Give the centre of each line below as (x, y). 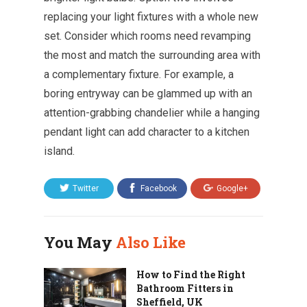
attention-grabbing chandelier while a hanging (152, 112)
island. (59, 151)
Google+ (232, 188)
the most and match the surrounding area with (152, 55)
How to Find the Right (191, 274)
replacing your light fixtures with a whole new (151, 16)
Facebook (159, 188)
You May (80, 242)
